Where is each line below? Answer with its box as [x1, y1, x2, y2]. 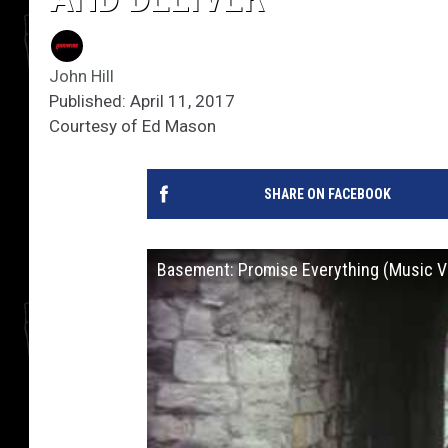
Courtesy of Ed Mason [49, 115, 216, 136]
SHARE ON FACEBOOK [263, 185, 391, 202]
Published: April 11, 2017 [49, 90, 235, 111]
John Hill [49, 65, 114, 86]
